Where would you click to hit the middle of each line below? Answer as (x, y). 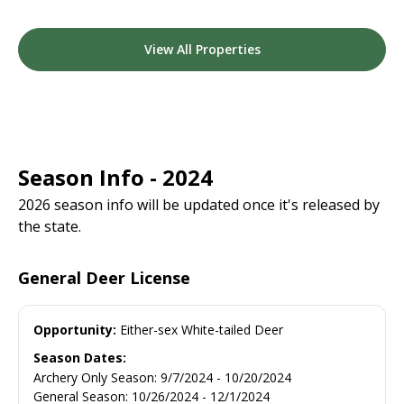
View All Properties (202, 49)
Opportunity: (75, 329)
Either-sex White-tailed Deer (200, 329)
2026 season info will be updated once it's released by (199, 204)
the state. (50, 226)
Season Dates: (80, 357)
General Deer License (104, 277)
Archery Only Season (94, 377)
